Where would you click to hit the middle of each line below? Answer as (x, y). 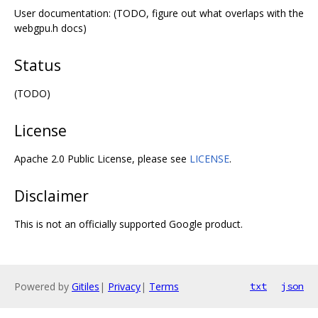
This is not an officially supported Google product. (128, 224)
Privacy (124, 286)
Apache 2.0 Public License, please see (102, 158)
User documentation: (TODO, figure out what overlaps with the (159, 13)
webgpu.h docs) (50, 28)
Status (38, 65)
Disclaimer (51, 196)
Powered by (43, 286)
